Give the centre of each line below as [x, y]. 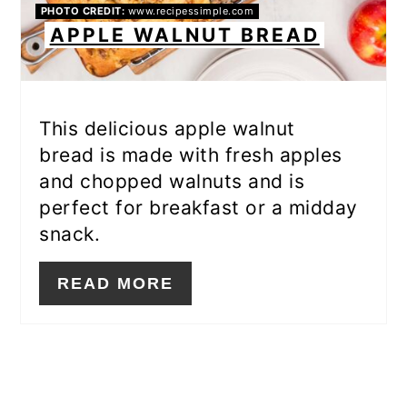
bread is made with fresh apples [191, 155]
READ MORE [116, 284]
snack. [70, 234]
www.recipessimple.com [189, 11]
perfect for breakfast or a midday [199, 208]
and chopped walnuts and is [172, 182]
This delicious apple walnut [167, 129]
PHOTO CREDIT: [83, 11]
